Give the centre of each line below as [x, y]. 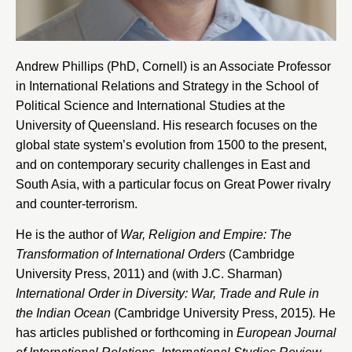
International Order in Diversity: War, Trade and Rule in [167, 293]
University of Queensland [86, 125]
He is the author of [68, 234]
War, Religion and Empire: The [206, 234]
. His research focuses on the [237, 125]
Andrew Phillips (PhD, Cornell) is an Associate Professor [173, 66]
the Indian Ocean [63, 313]
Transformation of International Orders [121, 254]
